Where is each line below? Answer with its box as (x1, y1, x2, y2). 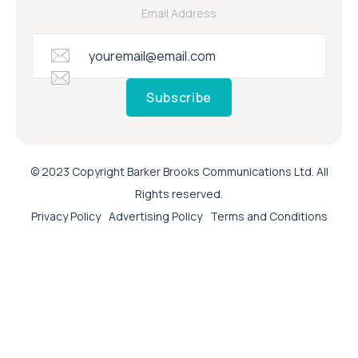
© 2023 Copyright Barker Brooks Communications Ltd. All (30, 163, 328, 179)
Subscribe (145, 88, 213, 106)
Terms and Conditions (209, 208, 328, 224)
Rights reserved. (135, 185, 223, 201)
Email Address (141, 5, 217, 21)
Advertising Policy (108, 208, 202, 224)
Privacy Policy (30, 208, 101, 224)
